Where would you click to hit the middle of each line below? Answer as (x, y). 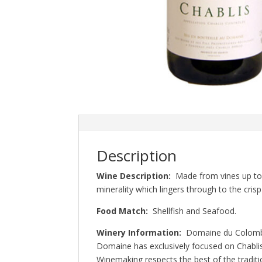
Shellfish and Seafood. (194, 211)
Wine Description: (136, 175)
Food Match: (124, 211)
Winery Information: (142, 232)
